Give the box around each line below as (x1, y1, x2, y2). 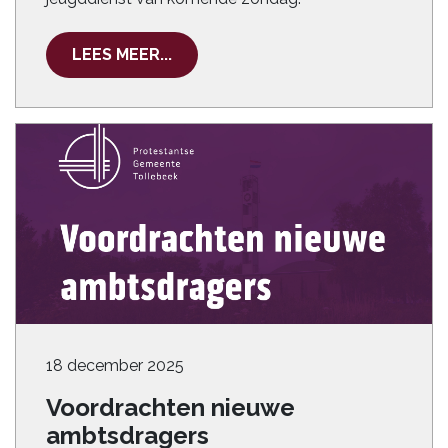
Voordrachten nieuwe (46, 393, 295, 422)
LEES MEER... (72, 45, 172, 64)
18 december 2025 (46, 356, 184, 375)
